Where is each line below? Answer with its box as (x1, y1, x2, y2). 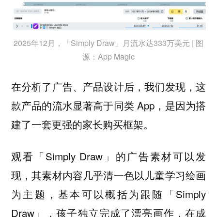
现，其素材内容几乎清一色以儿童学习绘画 (11, 168, 206, 183)
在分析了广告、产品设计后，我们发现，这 (11, 78, 206, 93)
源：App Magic (82, 51, 135, 62)
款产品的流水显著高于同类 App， (11, 97, 165, 112)
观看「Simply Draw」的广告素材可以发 (11, 149, 206, 164)
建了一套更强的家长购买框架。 (11, 117, 154, 131)
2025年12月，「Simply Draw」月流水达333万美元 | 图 (14, 37, 203, 49)
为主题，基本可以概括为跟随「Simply (11, 186, 206, 201)
